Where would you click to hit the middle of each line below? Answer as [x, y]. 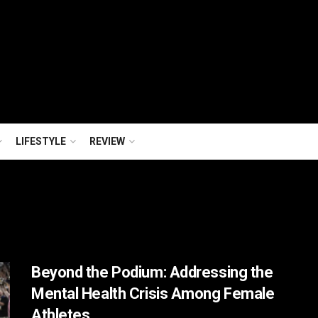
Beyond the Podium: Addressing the [152, 272]
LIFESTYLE [41, 141]
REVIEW [107, 141]
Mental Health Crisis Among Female [153, 294]
